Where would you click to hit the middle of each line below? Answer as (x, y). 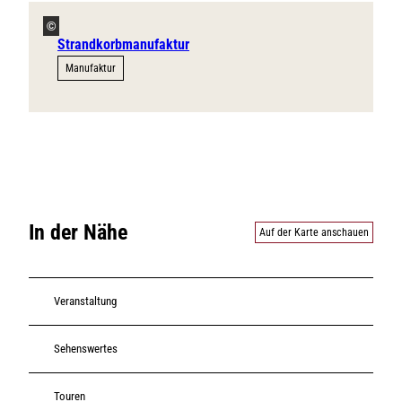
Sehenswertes (86, 349)
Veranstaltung (85, 301)
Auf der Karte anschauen (314, 232)
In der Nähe (78, 232)
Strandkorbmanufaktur (123, 44)
